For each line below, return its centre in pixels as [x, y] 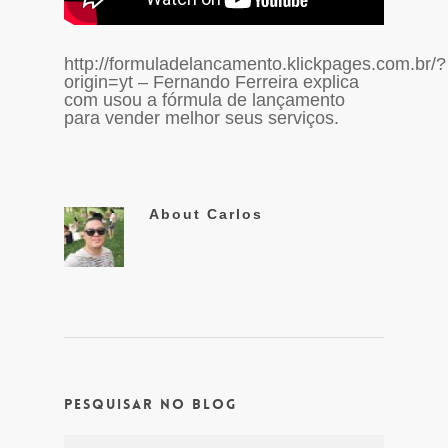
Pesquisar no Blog [150, 404]
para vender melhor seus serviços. [201, 118]
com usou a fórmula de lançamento [204, 100]
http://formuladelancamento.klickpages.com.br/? [255, 64]
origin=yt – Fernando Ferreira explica [211, 82]
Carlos [232, 214]
